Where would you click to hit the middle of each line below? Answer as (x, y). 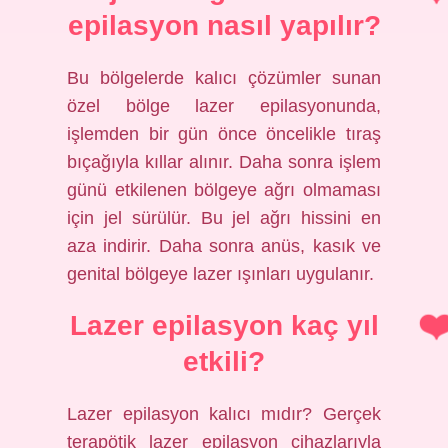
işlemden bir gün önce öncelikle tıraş (224, 134)
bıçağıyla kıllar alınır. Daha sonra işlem (224, 162)
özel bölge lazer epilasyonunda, (224, 106)
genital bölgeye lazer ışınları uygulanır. (221, 274)
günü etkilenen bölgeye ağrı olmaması (224, 190)
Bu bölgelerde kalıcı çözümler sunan (224, 78)
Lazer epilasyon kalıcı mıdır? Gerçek (224, 414)
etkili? (224, 361)
